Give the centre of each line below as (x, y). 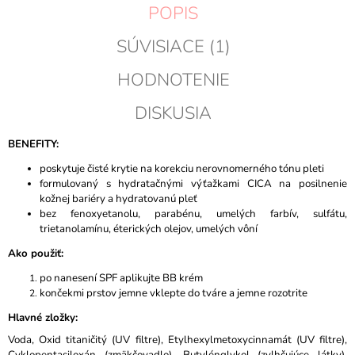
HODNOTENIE (173, 80)
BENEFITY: (35, 145)
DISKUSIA (174, 114)
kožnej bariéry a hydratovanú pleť (118, 199)
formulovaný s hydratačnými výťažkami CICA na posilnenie (193, 184)
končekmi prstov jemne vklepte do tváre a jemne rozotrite (174, 294)
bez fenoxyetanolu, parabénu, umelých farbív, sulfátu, (193, 214)
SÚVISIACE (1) (173, 47)
